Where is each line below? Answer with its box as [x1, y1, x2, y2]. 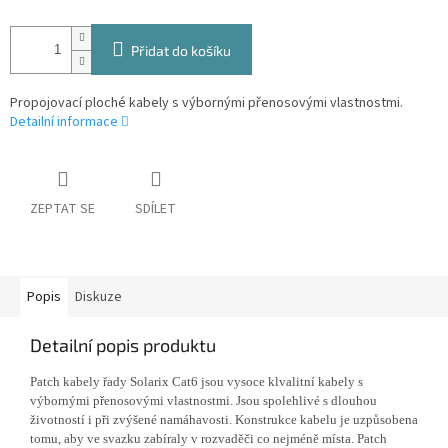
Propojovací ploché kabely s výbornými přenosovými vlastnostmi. [10, 93, 403, 114]
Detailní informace [10, 112, 118, 133]
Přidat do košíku [131, 42, 231, 60]
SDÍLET [135, 199, 176, 220]
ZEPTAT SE [30, 199, 95, 220]
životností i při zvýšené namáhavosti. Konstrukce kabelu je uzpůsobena [30, 412, 418, 428]
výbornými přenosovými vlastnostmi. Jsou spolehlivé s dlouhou [30, 393, 377, 409]
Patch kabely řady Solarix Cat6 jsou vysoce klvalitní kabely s [30, 374, 363, 390]
